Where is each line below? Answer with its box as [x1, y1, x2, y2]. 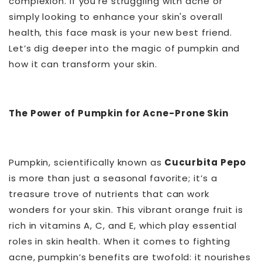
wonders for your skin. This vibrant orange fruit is [9, 204, 243, 216]
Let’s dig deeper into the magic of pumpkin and [9, 42, 240, 55]
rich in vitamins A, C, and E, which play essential [9, 219, 237, 232]
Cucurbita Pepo [161, 156, 247, 169]
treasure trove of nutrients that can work [9, 188, 209, 201]
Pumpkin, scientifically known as [9, 156, 162, 169]
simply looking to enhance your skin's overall [9, 11, 223, 23]
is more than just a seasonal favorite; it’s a [9, 172, 218, 185]
